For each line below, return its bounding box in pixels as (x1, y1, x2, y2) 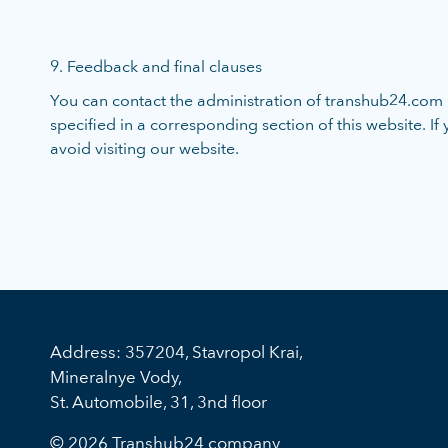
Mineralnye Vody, (50, 367, 182, 387)
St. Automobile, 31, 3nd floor (50, 392, 267, 412)
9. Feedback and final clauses (50, 57, 262, 76)
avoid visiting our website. (50, 139, 239, 158)
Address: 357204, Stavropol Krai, (50, 342, 302, 362)
